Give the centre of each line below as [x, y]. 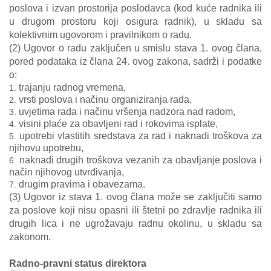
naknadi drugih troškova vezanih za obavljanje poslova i [140, 160]
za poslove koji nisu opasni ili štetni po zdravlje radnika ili [135, 210]
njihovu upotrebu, [46, 148]
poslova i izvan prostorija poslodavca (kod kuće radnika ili [135, 8]
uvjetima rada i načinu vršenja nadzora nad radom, [127, 112]
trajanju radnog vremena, [72, 87]
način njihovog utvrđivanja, [67, 172]
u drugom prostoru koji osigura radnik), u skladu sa [135, 21]
